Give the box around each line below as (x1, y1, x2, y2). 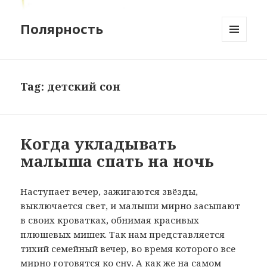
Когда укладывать (20, 133, 177, 155)
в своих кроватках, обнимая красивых (20, 214, 200, 226)
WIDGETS (222, 61, 257, 72)
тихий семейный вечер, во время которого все (20, 243, 236, 255)
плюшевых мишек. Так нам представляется (20, 228, 225, 241)
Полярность (20, 20, 104, 38)
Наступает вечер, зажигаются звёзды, (20, 185, 198, 198)
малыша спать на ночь (20, 150, 215, 172)
